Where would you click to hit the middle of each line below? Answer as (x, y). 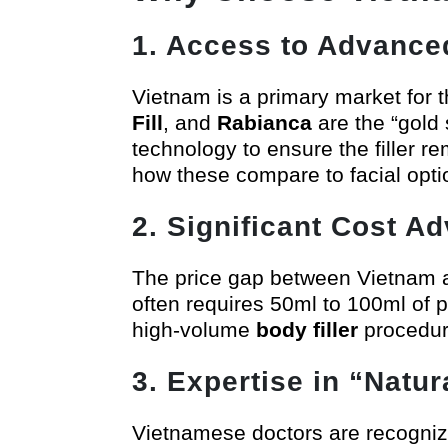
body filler (307, 329)
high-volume (194, 329)
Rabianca (264, 122)
